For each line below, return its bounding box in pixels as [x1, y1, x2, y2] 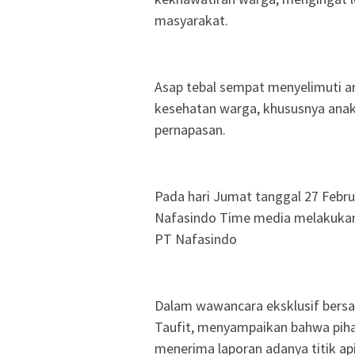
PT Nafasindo [155, 229, 237, 248]
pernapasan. [155, 120, 226, 139]
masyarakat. [155, 10, 228, 29]
